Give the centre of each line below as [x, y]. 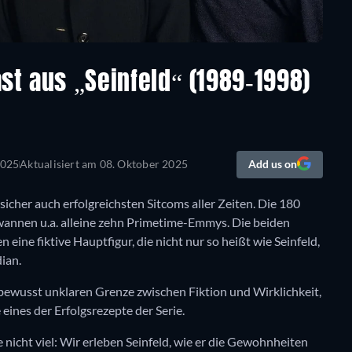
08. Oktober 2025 [143, 164]
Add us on [272, 164]
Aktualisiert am [60, 164]
